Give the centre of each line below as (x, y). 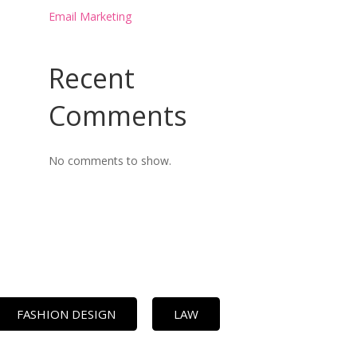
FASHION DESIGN (66, 314)
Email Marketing (90, 17)
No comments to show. (110, 161)
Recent (92, 78)
